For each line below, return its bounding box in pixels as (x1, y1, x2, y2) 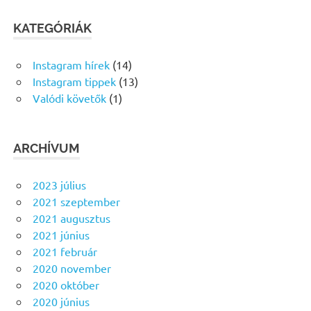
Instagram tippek (33, 74, 116, 88)
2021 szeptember (33, 194, 120, 208)
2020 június (33, 294, 90, 308)
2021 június (33, 228, 90, 242)
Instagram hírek (33, 58, 110, 72)
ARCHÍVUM (13, 141, 81, 155)
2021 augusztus (33, 211, 110, 225)
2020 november (33, 261, 111, 275)
